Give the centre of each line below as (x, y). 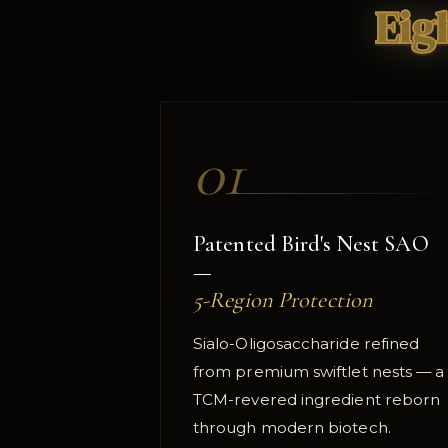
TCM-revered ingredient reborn (317, 400)
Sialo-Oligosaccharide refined (306, 344)
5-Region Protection (283, 300)
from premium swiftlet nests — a (319, 372)
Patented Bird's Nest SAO (311, 244)
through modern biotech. (292, 428)
